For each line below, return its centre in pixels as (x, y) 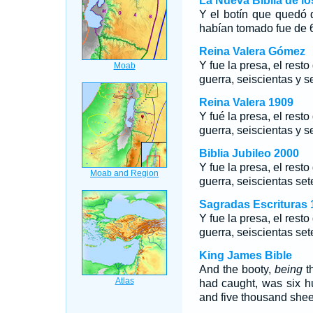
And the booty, (236, 269)
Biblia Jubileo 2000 (249, 153)
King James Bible (245, 255)
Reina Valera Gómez (252, 51)
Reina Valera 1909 (246, 102)
